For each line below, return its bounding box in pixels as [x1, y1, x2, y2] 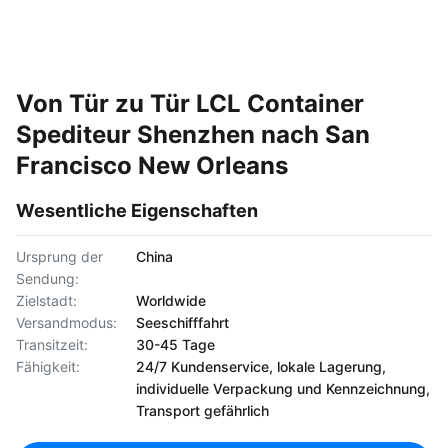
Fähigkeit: [16, 358, 80, 375]
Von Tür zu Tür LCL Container [16, 89, 364, 118]
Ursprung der [16, 248, 103, 265]
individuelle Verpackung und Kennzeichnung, [136, 380, 430, 397]
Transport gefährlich [136, 402, 269, 419]
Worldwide [136, 292, 206, 309]
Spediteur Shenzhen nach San [16, 120, 370, 149]
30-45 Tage [136, 336, 215, 353]
